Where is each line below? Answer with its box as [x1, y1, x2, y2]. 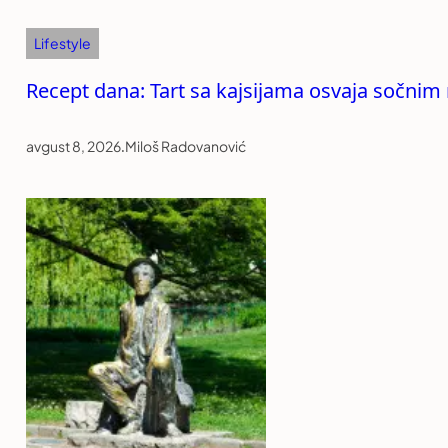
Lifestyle [34, 34, 91, 53]
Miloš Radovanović [125, 137, 246, 156]
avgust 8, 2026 [26, 137, 121, 156]
